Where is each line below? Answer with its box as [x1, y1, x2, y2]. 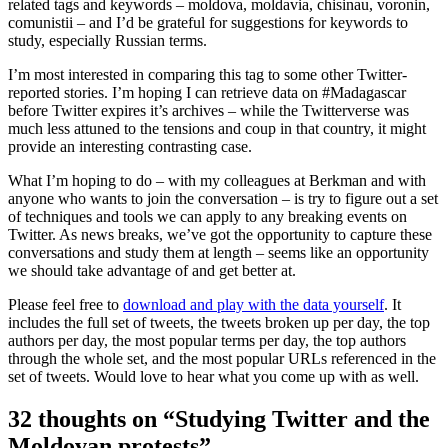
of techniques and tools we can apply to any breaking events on [8, 207, 407, 225]
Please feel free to [8, 295, 123, 313]
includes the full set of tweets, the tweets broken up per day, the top [8, 313, 430, 331]
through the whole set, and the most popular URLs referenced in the [8, 349, 436, 367]
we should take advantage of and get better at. [8, 261, 296, 279]
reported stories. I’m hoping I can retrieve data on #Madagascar [8, 83, 406, 101]
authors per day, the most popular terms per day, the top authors [8, 331, 406, 349]
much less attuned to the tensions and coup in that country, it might [8, 119, 426, 137]
